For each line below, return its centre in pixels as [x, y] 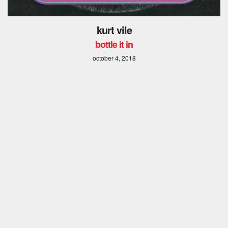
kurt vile [114, 30]
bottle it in [114, 45]
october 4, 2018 [114, 58]
